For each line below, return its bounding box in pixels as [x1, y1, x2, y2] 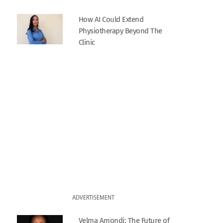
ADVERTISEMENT [72, 195, 115, 201]
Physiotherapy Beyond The [78, 26, 162, 35]
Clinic [78, 37, 95, 47]
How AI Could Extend [78, 14, 144, 24]
